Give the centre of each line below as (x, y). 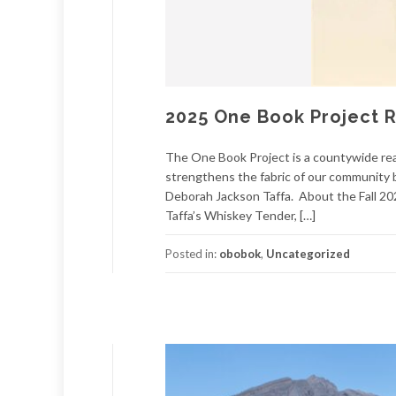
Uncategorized (308, 254)
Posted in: (192, 254)
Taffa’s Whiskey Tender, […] (240, 215)
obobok (240, 254)
